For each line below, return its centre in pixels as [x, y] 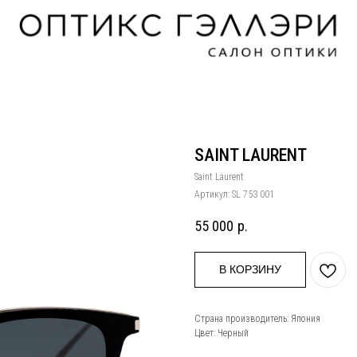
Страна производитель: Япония [257, 319]
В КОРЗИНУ [250, 270]
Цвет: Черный [222, 333]
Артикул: [213, 194]
